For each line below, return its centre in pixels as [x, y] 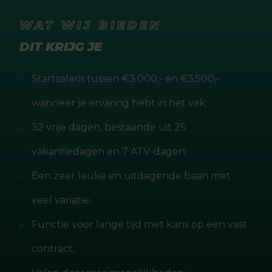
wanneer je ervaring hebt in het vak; [119, 103]
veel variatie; [61, 200]
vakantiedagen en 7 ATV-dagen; [109, 151]
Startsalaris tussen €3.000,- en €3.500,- [126, 79]
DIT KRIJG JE [61, 47]
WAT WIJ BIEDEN [91, 25]
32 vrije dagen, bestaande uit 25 [109, 127]
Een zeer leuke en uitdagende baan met [131, 176]
